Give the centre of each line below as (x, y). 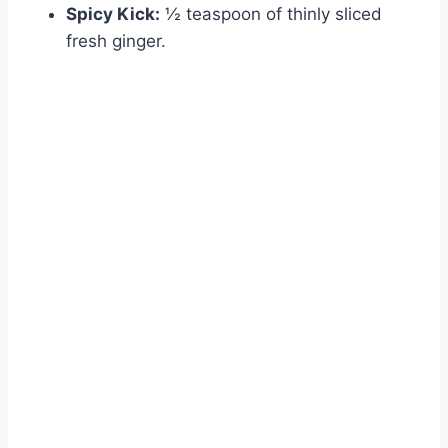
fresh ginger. (116, 41)
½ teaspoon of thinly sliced (271, 14)
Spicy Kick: (113, 14)
